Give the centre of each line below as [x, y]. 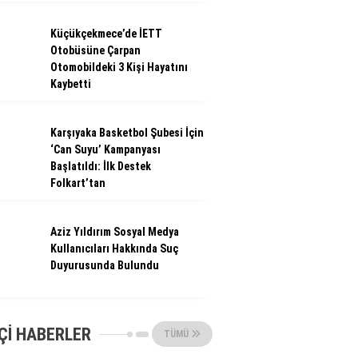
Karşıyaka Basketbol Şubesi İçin [127, 133]
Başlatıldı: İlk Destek [101, 166]
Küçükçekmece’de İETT [106, 34]
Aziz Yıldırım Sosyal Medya [115, 232]
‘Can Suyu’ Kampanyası [105, 149]
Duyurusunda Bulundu [105, 265]
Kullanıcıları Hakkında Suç [114, 249]
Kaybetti [71, 84]
